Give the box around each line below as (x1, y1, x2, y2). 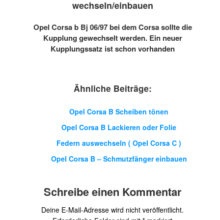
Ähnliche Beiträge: (73, 82, 152, 94)
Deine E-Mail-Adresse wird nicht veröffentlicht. (41, 205, 184, 215)
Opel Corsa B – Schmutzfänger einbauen (51, 154, 187, 164)
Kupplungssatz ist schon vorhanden (50, 43, 175, 54)
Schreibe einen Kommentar (43, 184, 182, 199)
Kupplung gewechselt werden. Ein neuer (43, 32, 182, 43)
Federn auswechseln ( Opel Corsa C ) (56, 138, 181, 148)
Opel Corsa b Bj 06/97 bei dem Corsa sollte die (33, 22, 192, 32)
